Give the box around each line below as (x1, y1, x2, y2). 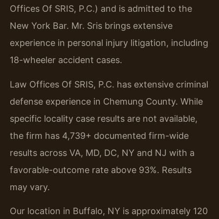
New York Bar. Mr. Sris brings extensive (10, 21, 173, 31)
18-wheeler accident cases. (10, 55, 122, 66)
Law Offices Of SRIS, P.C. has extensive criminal (10, 79, 208, 89)
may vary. (10, 181, 50, 192)
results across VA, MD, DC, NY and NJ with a (10, 147, 195, 158)
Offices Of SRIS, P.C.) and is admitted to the (10, 3, 192, 14)
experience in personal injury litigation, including (10, 38, 208, 48)
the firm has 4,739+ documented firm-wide (10, 130, 189, 141)
